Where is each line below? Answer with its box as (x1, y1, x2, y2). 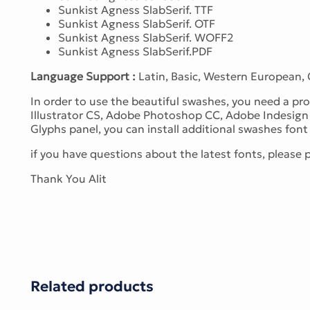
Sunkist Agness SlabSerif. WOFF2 (58, 30, 233, 44)
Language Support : (30, 69, 136, 83)
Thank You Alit (30, 171, 107, 185)
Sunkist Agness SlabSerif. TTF (58, 2, 213, 17)
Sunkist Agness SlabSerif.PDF (58, 44, 212, 58)
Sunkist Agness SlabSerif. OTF (58, 16, 215, 30)
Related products (30, 276, 154, 295)
